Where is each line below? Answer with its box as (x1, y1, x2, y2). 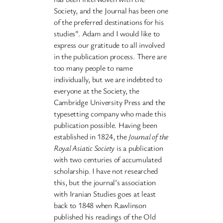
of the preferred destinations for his (53, 16, 164, 28)
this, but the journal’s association (53, 177, 156, 188)
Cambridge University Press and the (53, 97, 166, 108)
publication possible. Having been (53, 119, 157, 131)
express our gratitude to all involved (53, 39, 165, 51)
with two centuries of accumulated (53, 154, 162, 165)
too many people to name (53, 62, 133, 74)
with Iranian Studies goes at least (53, 188, 156, 200)
